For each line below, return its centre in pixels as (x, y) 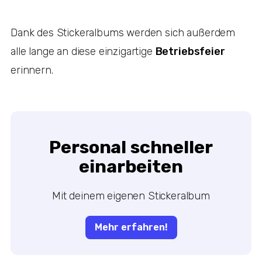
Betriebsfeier (190, 51)
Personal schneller (131, 147)
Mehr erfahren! (131, 227)
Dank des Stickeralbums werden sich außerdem (123, 32)
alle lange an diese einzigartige (83, 51)
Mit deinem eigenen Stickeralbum (131, 196)
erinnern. (33, 70)
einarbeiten (131, 166)
